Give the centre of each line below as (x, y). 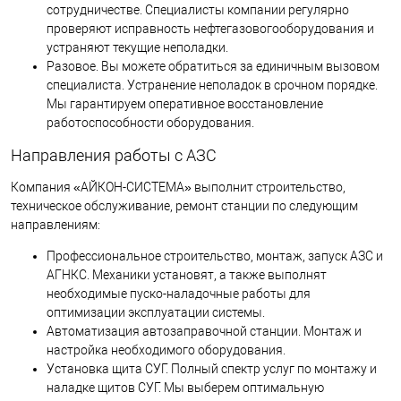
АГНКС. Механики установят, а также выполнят (187, 275)
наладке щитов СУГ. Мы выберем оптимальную (185, 388)
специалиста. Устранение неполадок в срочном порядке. (212, 85)
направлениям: (55, 225)
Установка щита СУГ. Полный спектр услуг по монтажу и (212, 369)
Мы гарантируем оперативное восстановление (185, 104)
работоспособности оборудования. (150, 123)
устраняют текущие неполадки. (137, 48)
